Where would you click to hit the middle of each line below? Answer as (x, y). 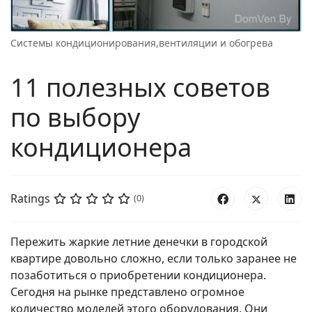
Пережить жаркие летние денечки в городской (139, 242)
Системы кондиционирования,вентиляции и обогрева (142, 43)
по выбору (75, 118)
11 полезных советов (140, 88)
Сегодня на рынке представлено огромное (127, 292)
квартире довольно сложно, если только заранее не (154, 259)
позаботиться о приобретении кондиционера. (138, 275)
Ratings (30, 199)
